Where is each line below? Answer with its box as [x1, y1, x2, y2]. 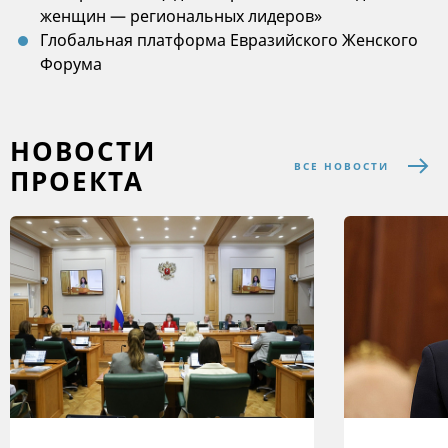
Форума [40, 53, 102, 75]
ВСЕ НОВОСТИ [294, 159, 389, 173]
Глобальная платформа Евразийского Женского [40, 29, 418, 51]
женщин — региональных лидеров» [40, 5, 322, 27]
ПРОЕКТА [10, 163, 144, 199]
